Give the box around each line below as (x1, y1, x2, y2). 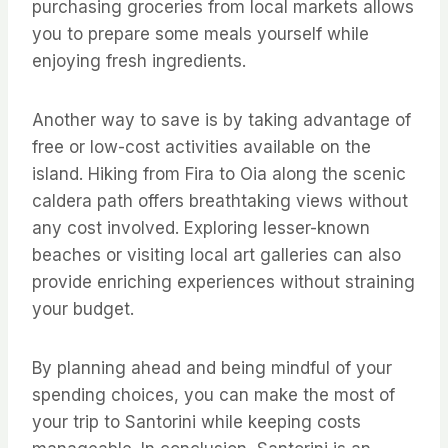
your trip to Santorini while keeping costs (32, 411, 361, 432)
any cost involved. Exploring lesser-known (32, 217, 370, 238)
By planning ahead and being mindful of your (32, 357, 392, 378)
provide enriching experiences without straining (32, 271, 415, 292)
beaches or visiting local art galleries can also (32, 244, 401, 265)
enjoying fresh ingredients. (32, 50, 246, 71)
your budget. (32, 298, 134, 319)
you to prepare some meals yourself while (32, 23, 369, 44)
